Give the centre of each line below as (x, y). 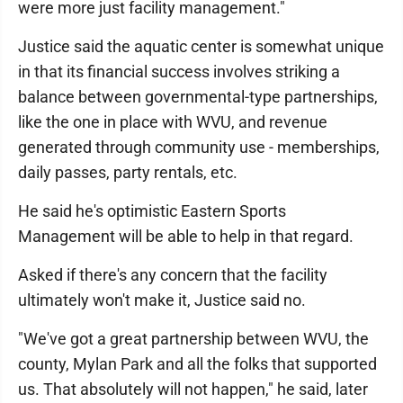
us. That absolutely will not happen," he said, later (193, 389)
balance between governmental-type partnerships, (198, 97)
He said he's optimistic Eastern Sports (152, 211)
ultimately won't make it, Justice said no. (162, 300)
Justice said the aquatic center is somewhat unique (201, 46)
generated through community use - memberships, (199, 147)
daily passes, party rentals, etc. (128, 172)
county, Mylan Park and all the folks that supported (197, 364)
